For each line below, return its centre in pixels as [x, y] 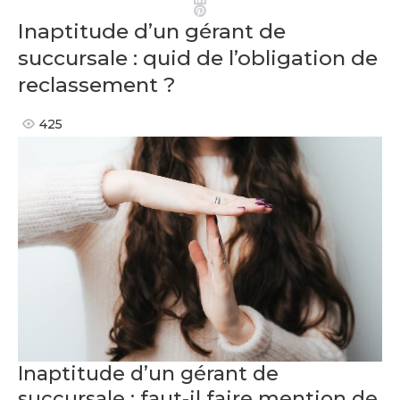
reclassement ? [96, 85]
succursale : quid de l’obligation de [197, 58]
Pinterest [233, 10]
